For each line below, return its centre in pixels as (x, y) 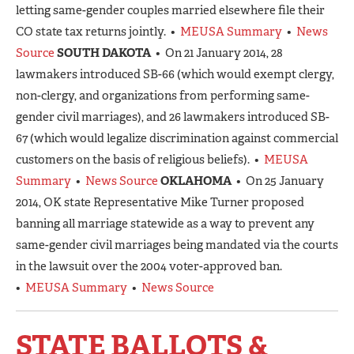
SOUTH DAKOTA (106, 53)
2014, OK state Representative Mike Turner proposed (160, 202)
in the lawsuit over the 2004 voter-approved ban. (150, 266)
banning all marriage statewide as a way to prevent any (165, 223)
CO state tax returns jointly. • (98, 31)
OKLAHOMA (196, 181)
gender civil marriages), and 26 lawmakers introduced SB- (173, 117)
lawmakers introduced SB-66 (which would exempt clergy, (175, 74)
